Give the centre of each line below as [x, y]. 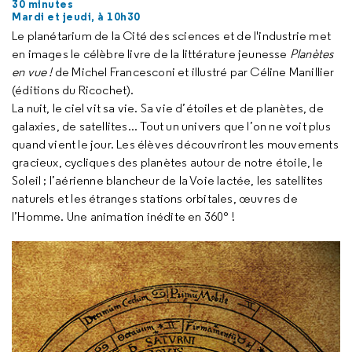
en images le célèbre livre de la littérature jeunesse [151, 53]
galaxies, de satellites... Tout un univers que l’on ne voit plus [171, 126]
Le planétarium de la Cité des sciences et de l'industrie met [172, 35]
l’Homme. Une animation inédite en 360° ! [123, 216]
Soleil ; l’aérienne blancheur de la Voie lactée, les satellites [168, 180]
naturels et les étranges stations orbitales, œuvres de [155, 198]
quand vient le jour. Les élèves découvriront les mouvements [175, 144]
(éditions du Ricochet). [73, 90]
